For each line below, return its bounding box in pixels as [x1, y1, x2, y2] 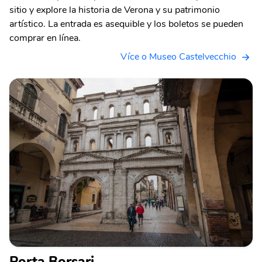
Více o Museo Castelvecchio [120, 50, 236, 63]
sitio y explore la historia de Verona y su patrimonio [9, 3, 220, 16]
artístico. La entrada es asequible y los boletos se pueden [9, 17, 243, 30]
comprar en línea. [9, 31, 81, 44]
